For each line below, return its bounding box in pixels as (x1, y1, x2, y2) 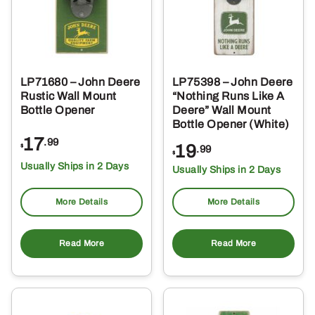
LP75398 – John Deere (172, 76, 292, 89)
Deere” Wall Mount (172, 104, 271, 117)
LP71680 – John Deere (20, 76, 140, 89)
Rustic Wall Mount (20, 90, 117, 103)
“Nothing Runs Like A (172, 90, 284, 103)
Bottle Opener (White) (172, 118, 290, 131)
